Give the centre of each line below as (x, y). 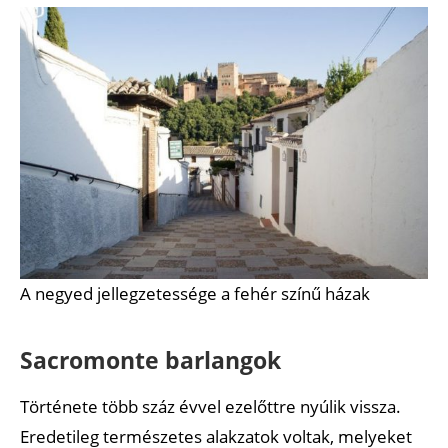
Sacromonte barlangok (150, 359)
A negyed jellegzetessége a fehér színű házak (195, 293)
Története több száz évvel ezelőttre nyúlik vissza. (210, 406)
